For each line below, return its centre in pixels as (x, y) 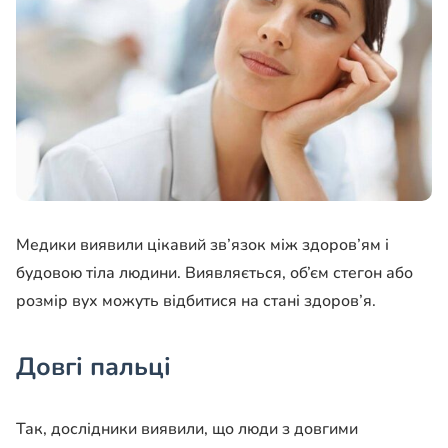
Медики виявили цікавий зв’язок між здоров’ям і (202, 245)
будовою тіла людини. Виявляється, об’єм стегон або (214, 273)
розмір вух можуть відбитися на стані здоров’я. (196, 301)
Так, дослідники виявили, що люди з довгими (187, 429)
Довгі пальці (93, 367)
